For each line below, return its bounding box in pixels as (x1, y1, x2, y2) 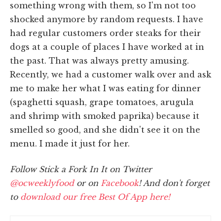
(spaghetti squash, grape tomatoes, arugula (10, 97, 194, 107)
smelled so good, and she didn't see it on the (10, 124, 200, 135)
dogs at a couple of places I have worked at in (10, 41, 204, 52)
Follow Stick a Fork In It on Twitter (10, 164, 152, 174)
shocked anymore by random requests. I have (10, 14, 203, 24)
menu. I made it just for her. (10, 138, 130, 148)
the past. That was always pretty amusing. (10, 55, 189, 66)
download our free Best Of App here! (20, 191, 170, 202)
